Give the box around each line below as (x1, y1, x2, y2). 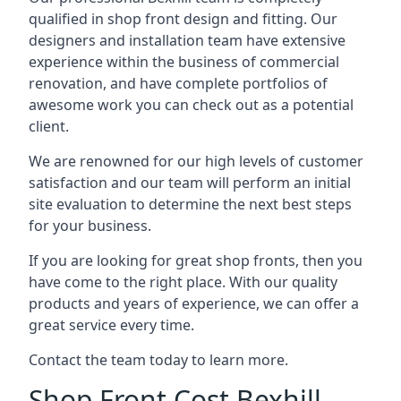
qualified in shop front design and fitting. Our (29, 8, 337, 29)
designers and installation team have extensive (29, 30, 346, 50)
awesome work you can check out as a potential (29, 94, 354, 115)
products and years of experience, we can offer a (29, 293, 359, 313)
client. (29, 115, 69, 136)
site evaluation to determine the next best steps (29, 193, 352, 214)
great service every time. (29, 314, 194, 335)
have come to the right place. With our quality (29, 271, 337, 292)
